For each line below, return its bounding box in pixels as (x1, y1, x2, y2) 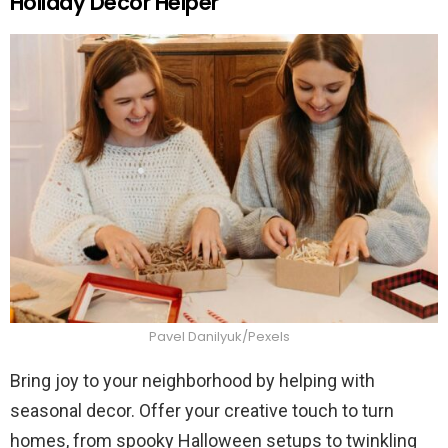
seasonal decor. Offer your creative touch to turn (10, 400, 394, 422)
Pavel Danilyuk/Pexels (148, 327, 290, 347)
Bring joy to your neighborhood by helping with (10, 370, 375, 392)
